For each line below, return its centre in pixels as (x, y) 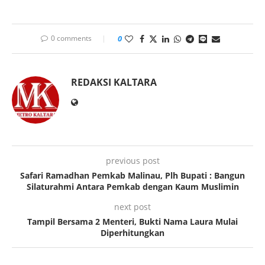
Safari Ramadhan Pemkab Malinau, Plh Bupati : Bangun (132, 175)
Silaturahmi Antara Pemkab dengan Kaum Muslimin (132, 186)
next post (132, 206)
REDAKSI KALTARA (114, 82)
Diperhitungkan (132, 232)
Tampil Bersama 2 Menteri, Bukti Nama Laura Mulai (132, 221)
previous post (132, 160)
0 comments (71, 38)
